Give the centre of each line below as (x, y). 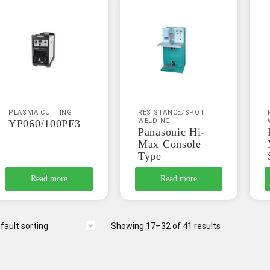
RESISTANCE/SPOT (171, 113)
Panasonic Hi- (172, 132)
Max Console (170, 144)
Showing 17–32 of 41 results (166, 226)
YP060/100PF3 (45, 124)
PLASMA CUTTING (40, 113)
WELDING (154, 121)
